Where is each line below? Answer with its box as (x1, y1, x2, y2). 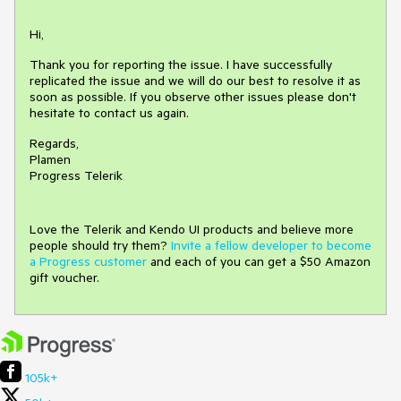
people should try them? (30, 237, 171, 254)
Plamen (30, 151, 71, 168)
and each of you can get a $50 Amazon (147, 253, 371, 270)
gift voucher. (30, 269, 99, 286)
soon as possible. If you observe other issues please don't (30, 89, 356, 106)
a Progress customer (30, 253, 147, 270)
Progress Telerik (30, 167, 123, 184)
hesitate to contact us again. (30, 105, 189, 122)
